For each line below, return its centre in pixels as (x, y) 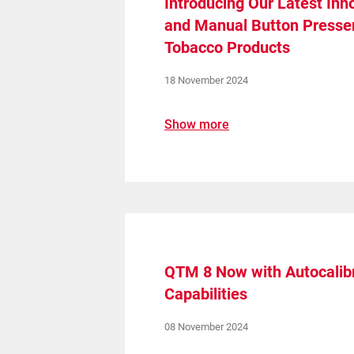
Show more (197, 124)
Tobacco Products (228, 47)
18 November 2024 (207, 80)
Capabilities (206, 294)
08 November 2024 (207, 327)
